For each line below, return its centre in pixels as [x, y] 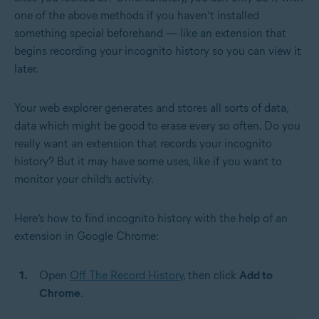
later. [26, 69]
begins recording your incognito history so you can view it [158, 51]
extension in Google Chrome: [87, 236]
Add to [256, 276]
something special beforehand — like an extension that [150, 33]
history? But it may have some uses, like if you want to [148, 162]
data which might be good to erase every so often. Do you [157, 126]
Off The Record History [126, 276]
